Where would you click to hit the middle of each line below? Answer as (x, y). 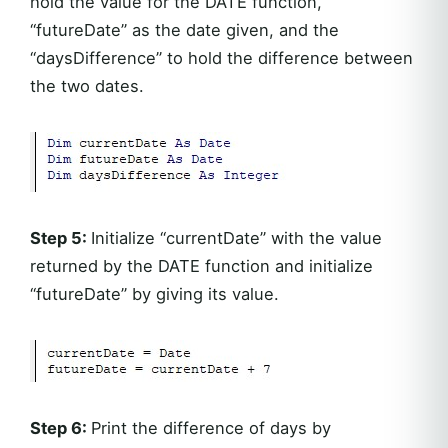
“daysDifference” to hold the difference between (221, 57)
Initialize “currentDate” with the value (236, 237)
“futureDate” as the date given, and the (184, 29)
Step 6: (60, 427)
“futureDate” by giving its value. (154, 293)
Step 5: (60, 237)
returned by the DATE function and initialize (201, 265)
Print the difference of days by (211, 427)
